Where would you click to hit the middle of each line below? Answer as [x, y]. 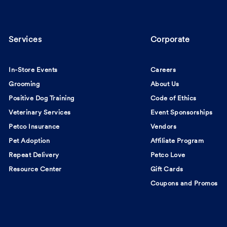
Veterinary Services [40, 113]
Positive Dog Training [42, 99]
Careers [163, 70]
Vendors [163, 127]
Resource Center [35, 170]
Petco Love [168, 156]
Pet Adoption [29, 141]
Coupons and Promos [184, 184]
